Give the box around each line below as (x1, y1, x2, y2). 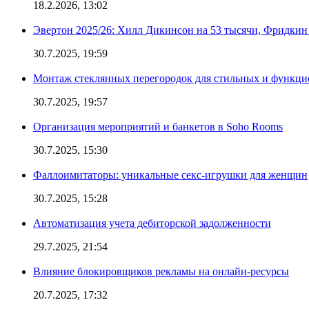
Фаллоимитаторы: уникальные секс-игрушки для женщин (33, 168, 308, 181)
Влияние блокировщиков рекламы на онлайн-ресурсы (33, 265, 289, 277)
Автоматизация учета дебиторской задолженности (33, 217, 271, 229)
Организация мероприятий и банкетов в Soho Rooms (33, 120, 283, 132)
